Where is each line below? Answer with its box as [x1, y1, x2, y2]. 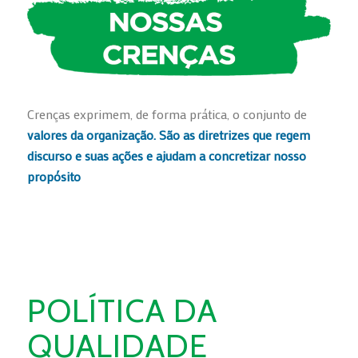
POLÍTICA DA [26, 291, 217, 331]
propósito [26, 167, 81, 185]
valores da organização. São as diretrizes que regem [26, 125, 310, 143]
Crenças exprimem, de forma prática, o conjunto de [26, 105, 307, 122]
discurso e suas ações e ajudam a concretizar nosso [26, 146, 306, 164]
